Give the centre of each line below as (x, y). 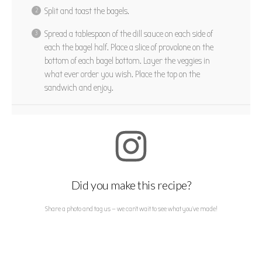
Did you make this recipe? (131, 185)
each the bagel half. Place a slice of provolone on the (129, 48)
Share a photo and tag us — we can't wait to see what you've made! (131, 209)
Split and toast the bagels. (87, 11)
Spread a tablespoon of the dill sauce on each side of (129, 34)
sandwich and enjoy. (79, 88)
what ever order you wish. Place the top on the (122, 75)
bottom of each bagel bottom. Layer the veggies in (127, 61)
